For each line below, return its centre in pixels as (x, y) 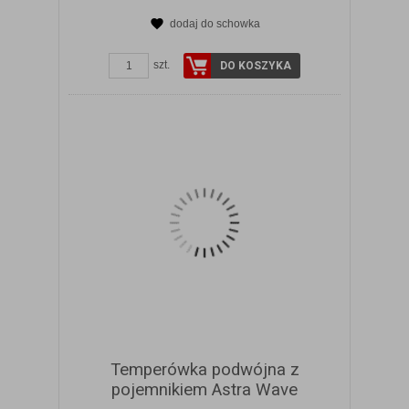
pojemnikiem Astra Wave (204, 390)
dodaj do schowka (215, 24)
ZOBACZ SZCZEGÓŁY (216, 42)
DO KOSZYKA (256, 66)
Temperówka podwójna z (204, 370)
